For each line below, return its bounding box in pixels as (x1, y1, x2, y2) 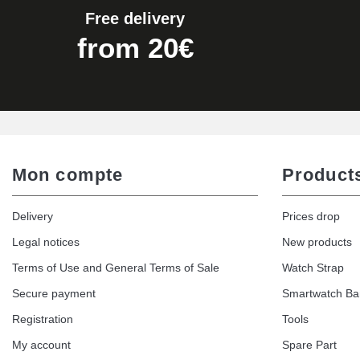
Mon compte (12, 165, 124, 186)
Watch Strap (282, 261, 344, 275)
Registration (12, 313, 73, 326)
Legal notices (12, 235, 80, 249)
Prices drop (282, 210, 340, 223)
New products (282, 235, 352, 249)
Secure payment (12, 287, 96, 301)
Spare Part (282, 338, 337, 352)
